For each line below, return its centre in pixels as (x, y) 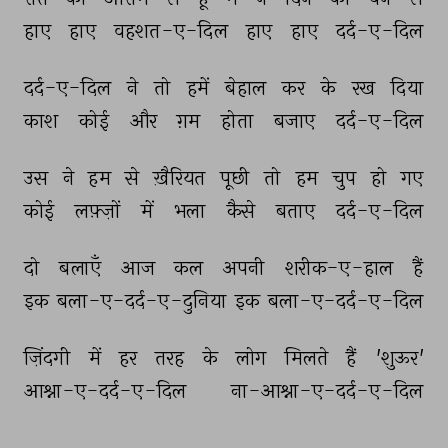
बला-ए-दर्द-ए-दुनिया (144, 301)
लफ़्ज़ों (100, 211)
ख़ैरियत (182, 178)
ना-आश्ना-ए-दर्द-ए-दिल (329, 391)
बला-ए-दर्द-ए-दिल (348, 301)
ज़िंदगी (49, 358)
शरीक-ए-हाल (341, 268)
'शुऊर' (401, 358)
